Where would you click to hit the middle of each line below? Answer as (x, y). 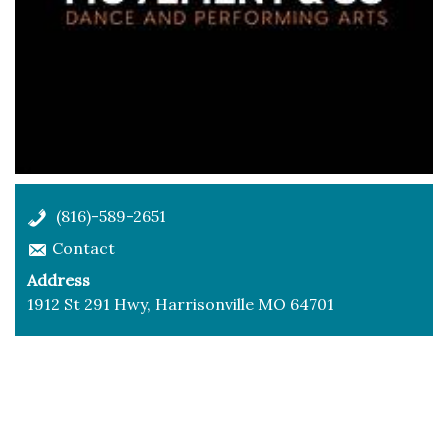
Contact (83, 248)
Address (58, 280)
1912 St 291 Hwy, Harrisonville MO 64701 (180, 304)
